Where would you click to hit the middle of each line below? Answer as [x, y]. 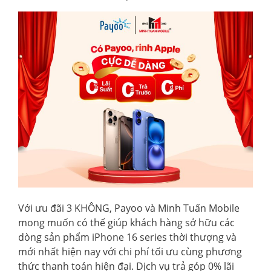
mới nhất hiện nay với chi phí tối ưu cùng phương [130, 252]
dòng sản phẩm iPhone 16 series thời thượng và [127, 237]
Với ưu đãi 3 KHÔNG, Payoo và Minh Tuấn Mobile [129, 208]
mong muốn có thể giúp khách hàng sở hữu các [126, 223]
